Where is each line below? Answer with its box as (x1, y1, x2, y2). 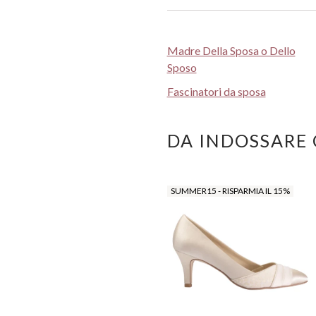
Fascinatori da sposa (166, 84, 266, 98)
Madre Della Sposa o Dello (166, 43, 296, 57)
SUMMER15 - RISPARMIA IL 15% (170, 185, 290, 196)
